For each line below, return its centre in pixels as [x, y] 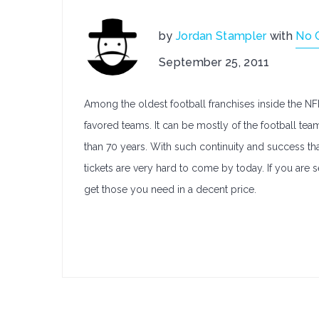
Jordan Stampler [221, 36]
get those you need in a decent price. [170, 189]
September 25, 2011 [214, 62]
